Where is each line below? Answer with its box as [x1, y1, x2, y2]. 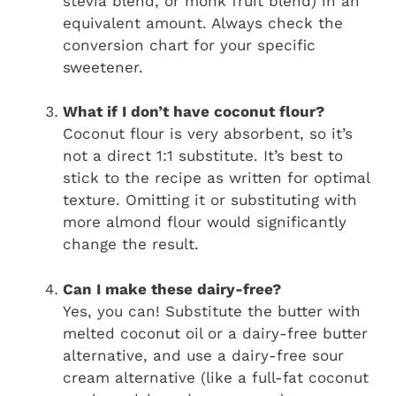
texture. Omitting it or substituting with [63, 191, 357, 209]
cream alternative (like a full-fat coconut [63, 368, 369, 386]
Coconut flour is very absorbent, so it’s [63, 125, 353, 143]
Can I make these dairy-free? [63, 279, 281, 298]
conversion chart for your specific [63, 35, 316, 54]
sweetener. [63, 57, 143, 76]
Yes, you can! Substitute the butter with [63, 301, 361, 320]
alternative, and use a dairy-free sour [63, 346, 344, 364]
